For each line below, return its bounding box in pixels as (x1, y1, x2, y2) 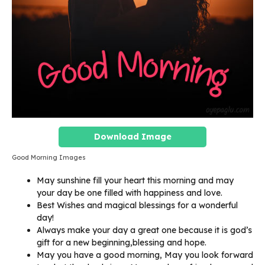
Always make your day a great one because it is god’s (37, 224, 252, 235)
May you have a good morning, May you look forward (37, 249, 253, 260)
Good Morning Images (12, 153, 86, 161)
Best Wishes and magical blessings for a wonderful (37, 199, 238, 211)
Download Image (93, 131, 172, 142)
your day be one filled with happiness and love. (37, 187, 222, 198)
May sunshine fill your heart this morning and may (37, 174, 234, 186)
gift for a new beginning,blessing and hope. (37, 237, 206, 248)
